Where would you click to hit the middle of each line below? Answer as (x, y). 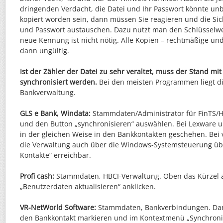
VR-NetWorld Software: (58, 208)
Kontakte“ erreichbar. (56, 155)
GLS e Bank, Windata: (55, 113)
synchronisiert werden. (58, 82)
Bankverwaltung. (48, 93)
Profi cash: (37, 176)
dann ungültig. (45, 51)
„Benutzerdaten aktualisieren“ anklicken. (88, 187)
